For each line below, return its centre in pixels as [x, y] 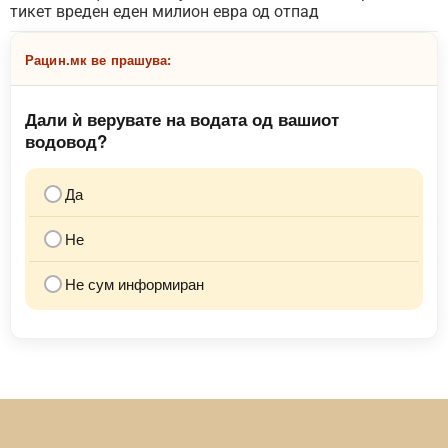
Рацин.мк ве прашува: [98, 59]
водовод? [66, 140]
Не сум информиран [134, 283]
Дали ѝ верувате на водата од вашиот [182, 118]
